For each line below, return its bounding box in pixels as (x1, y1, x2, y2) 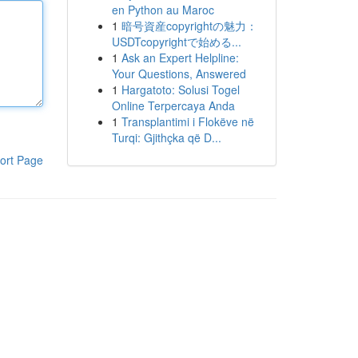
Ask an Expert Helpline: (121, 50, 239, 66)
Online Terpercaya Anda (111, 97, 235, 113)
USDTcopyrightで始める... (111, 34, 241, 50)
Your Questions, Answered (111, 66, 246, 82)
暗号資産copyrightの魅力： (121, 18, 257, 34)
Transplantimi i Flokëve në (121, 113, 254, 129)
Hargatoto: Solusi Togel (121, 82, 240, 97)
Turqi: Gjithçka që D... (111, 129, 221, 145)
